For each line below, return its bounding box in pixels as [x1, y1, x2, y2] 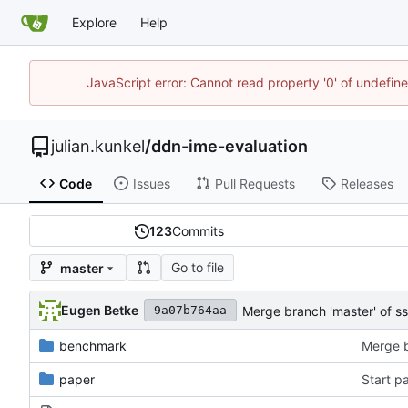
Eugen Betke [61, 301, 138, 318]
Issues [132, 175, 170, 191]
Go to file [171, 260, 224, 276]
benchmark [59, 338, 127, 354]
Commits [171, 223, 224, 240]
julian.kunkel [51, 136, 145, 156]
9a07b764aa [154, 303, 227, 318]
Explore [72, 15, 117, 30]
